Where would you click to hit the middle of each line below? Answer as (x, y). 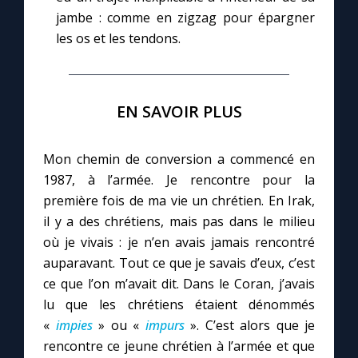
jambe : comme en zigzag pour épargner (185, 18)
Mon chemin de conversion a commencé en (179, 159)
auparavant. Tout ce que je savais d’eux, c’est (179, 263)
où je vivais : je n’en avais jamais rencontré (179, 242)
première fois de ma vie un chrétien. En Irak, (179, 201)
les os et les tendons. (118, 38)
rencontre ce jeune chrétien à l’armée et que (179, 346)
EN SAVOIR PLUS (179, 111)
